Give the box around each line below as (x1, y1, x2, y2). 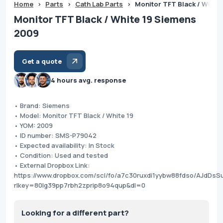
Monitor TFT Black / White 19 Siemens (14, 12, 196, 26)
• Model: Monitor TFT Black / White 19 (14, 111, 133, 120)
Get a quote (22, 56, 62, 66)
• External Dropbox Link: (14, 160, 90, 170)
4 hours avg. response (51, 75, 126, 85)
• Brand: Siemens (14, 101, 70, 110)
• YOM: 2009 (14, 120, 53, 130)
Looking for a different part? (21, 207, 129, 218)
